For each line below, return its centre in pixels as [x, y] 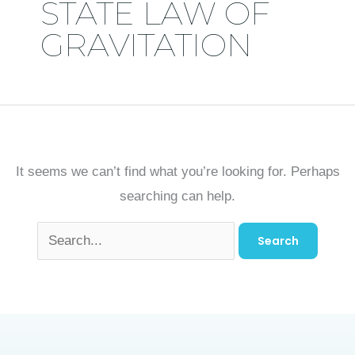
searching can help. [177, 196]
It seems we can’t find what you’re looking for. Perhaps [177, 172]
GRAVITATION [146, 45]
